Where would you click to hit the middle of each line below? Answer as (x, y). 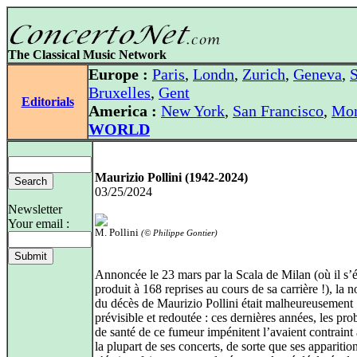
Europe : (118, 74)
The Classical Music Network (87, 55)
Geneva (318, 74)
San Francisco (278, 111)
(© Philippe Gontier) (179, 233)
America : (123, 111)
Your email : (39, 224)
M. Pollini (117, 232)
